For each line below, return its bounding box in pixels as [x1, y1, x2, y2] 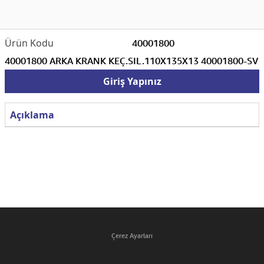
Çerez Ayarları [111, 230, 153, 240]
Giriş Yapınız [103, 75, 161, 88]
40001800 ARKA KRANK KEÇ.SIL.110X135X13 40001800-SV [5, 55, 258, 67]
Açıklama [10, 108, 54, 121]
